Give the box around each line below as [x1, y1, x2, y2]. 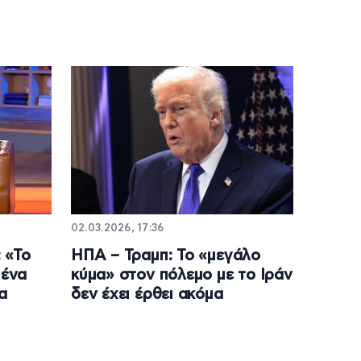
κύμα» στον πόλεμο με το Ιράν [70, 267, 293, 283]
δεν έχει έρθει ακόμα [70, 286, 223, 302]
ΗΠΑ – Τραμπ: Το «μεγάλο [70, 247, 260, 263]
